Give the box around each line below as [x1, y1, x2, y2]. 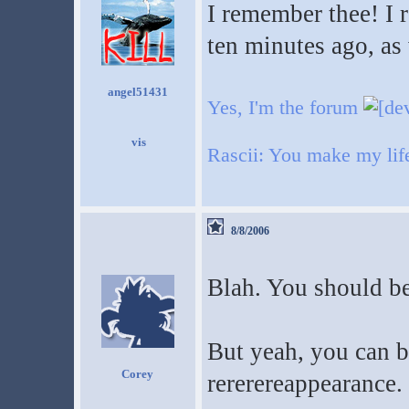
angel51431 [107, 85, 168, 99]
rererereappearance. [206, 370, 403, 397]
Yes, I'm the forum [206, 96, 363, 119]
